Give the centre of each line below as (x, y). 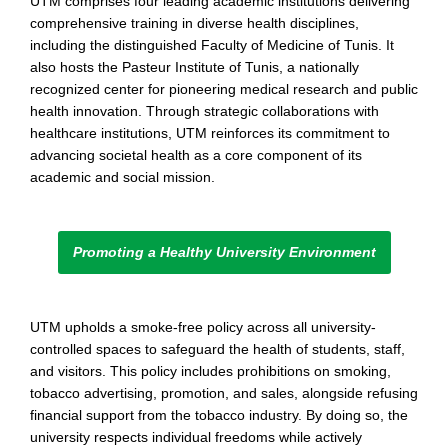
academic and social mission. (122, 177)
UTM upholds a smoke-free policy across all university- (203, 327)
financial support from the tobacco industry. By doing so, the (219, 415)
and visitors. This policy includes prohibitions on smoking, (210, 371)
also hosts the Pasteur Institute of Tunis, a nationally (194, 67)
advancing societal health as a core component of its (196, 155)
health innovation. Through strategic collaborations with (204, 111)
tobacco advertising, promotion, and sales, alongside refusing (224, 393)
